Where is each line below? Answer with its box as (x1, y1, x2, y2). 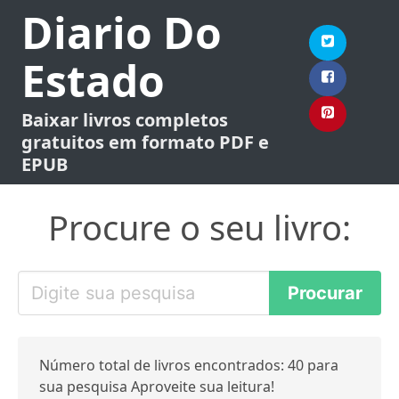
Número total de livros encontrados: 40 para (39, 355, 338, 375)
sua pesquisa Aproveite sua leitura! (39, 377, 274, 396)
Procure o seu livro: (48, 204, 351, 250)
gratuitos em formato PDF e (21, 130, 269, 154)
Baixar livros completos (21, 108, 228, 132)
